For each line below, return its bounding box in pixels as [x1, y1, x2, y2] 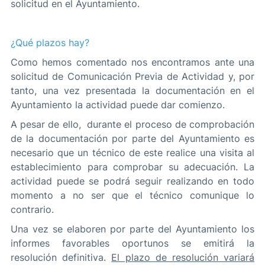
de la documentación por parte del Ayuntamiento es [11, 132, 254, 145]
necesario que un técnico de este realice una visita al [11, 147, 254, 159]
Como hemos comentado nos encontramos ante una [11, 56, 254, 69]
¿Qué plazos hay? [11, 37, 89, 49]
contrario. [11, 203, 54, 216]
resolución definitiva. [11, 251, 112, 264]
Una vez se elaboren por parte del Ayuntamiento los [11, 223, 254, 235]
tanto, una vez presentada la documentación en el [11, 85, 254, 97]
